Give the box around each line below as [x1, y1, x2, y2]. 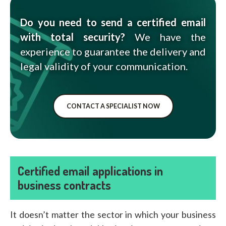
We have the [125, 30, 206, 43]
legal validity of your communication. [20, 60, 188, 72]
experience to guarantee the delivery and [20, 45, 206, 58]
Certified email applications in [18, 162, 163, 179]
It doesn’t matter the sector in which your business [10, 208, 216, 220]
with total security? [20, 30, 125, 43]
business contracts [18, 177, 111, 193]
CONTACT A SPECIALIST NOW [66, 102, 160, 110]
